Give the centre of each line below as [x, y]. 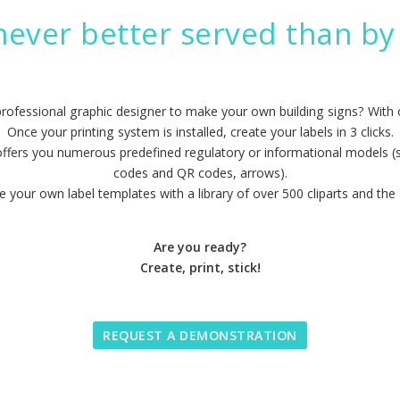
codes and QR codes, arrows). [200, 173]
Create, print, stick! [200, 268]
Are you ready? [200, 247]
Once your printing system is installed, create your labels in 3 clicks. [200, 132]
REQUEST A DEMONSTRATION [200, 336]
